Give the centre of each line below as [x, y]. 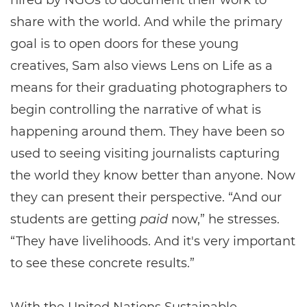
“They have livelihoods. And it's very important [153, 242]
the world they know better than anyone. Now [153, 176]
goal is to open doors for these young [124, 44]
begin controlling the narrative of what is [136, 110]
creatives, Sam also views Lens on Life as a [142, 66]
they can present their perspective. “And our [146, 198]
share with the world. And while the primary [146, 22]
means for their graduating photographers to [149, 88]
